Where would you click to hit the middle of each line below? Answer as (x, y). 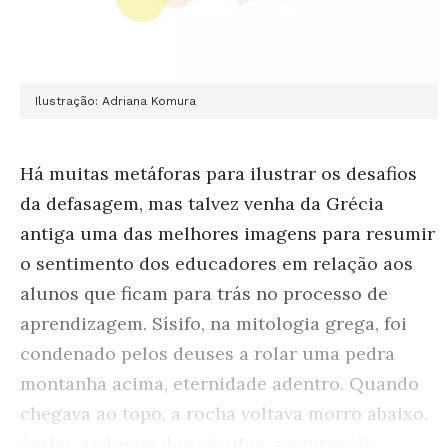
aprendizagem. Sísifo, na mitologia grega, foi (213, 323)
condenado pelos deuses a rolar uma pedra (207, 353)
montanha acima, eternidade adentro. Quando (219, 383)
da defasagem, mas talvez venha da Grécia (202, 203)
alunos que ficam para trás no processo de (204, 293)
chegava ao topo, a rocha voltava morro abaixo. (224, 413)
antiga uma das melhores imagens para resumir (227, 233)
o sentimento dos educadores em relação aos (216, 263)
